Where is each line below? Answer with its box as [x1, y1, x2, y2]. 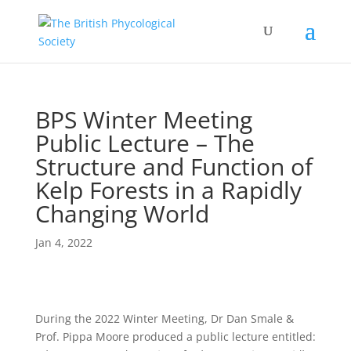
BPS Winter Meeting [34, 103, 252, 136]
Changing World [34, 197, 209, 230]
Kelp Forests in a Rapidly [34, 174, 302, 206]
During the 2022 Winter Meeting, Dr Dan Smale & [34, 311, 294, 326]
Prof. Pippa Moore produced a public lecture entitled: [34, 329, 316, 344]
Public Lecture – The [34, 127, 255, 159]
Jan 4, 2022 [34, 235, 92, 250]
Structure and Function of [34, 150, 313, 183]
